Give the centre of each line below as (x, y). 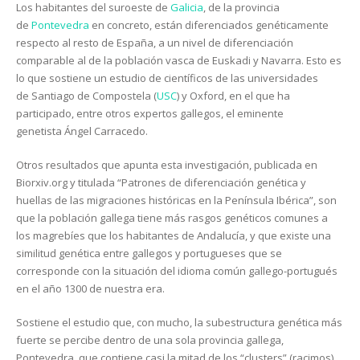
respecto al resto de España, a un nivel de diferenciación (155, 42)
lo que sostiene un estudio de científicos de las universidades (167, 78)
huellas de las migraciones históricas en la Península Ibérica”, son (176, 200)
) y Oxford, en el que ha (233, 95)
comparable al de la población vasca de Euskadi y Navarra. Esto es (179, 60)
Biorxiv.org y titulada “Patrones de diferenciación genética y (161, 182)
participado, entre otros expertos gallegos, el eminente (150, 113)
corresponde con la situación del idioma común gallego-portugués (177, 270)
